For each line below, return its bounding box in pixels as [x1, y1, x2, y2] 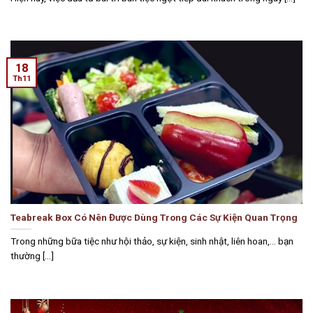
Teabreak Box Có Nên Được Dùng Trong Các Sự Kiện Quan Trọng [10, 211, 298, 223]
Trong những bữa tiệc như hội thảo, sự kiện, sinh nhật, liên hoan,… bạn [10, 235, 293, 247]
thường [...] [10, 250, 54, 262]
